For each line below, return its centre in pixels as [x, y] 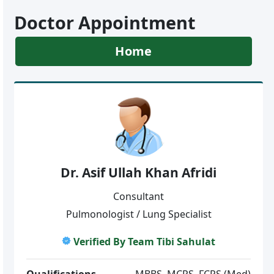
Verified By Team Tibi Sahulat [144, 241]
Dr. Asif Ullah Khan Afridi [139, 172]
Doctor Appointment [105, 22]
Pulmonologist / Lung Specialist [139, 214]
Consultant [139, 196]
